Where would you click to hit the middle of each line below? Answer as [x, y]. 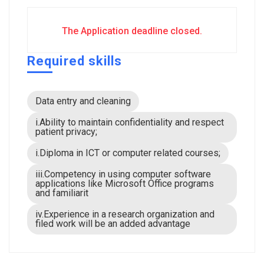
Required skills [75, 61]
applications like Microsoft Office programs [125, 184]
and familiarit [62, 193]
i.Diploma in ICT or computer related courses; [128, 153]
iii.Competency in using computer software [123, 174]
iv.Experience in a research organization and [125, 214]
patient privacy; [66, 132]
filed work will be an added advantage [113, 224]
